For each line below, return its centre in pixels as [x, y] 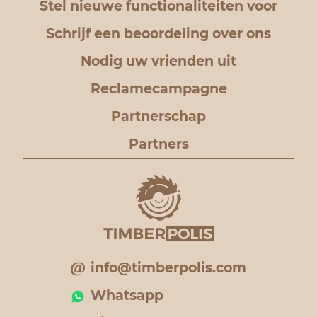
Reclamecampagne [158, 89]
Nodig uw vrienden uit [158, 62]
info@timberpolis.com [168, 268]
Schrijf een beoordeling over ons [158, 34]
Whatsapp [127, 296]
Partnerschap [158, 117]
